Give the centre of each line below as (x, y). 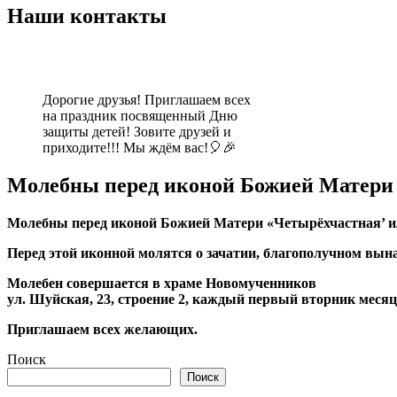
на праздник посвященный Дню (140, 116)
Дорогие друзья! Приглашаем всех (147, 100)
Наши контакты (87, 16)
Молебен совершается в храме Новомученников (162, 283)
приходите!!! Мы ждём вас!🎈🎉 (140, 148)
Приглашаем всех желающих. (102, 329)
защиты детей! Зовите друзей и (137, 132)
